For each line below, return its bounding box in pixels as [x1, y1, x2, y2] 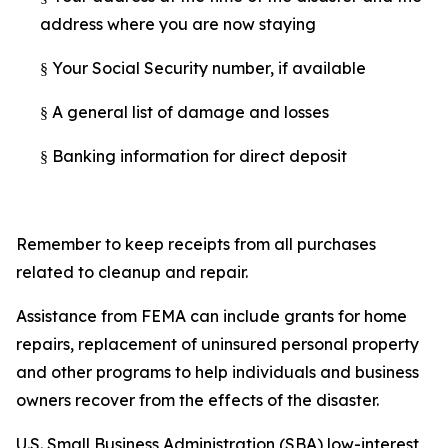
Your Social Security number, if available [52, 57, 366, 78]
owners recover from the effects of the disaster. [16, 389, 379, 410]
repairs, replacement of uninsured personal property [16, 333, 419, 354]
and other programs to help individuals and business [16, 361, 419, 382]
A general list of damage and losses [52, 101, 329, 122]
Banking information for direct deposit [52, 145, 347, 166]
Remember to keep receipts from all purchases [16, 233, 376, 254]
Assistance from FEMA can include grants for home [16, 305, 407, 326]
